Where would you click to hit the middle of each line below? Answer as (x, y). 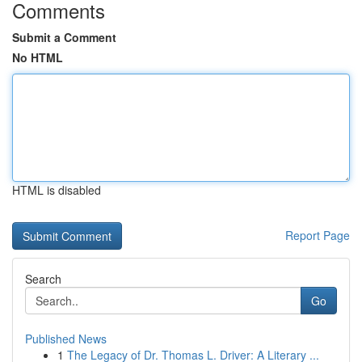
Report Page (318, 235)
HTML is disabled (57, 190)
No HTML (38, 57)
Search (43, 279)
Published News (66, 339)
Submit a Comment (64, 37)
